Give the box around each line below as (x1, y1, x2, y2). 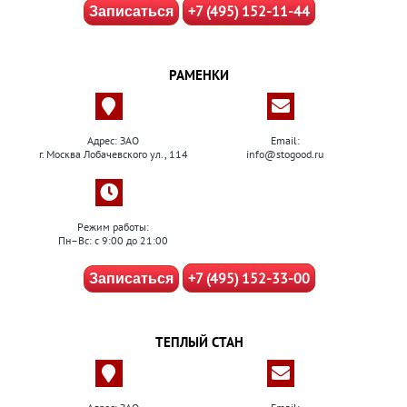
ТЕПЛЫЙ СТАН (154, 333, 243, 351)
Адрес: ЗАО (87, 134, 139, 147)
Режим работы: (77, 220, 149, 233)
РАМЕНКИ (169, 66, 229, 84)
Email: (270, 134, 300, 147)
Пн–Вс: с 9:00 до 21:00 (58, 233, 168, 247)
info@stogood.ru (246, 147, 323, 161)
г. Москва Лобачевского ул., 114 (38, 147, 188, 161)
